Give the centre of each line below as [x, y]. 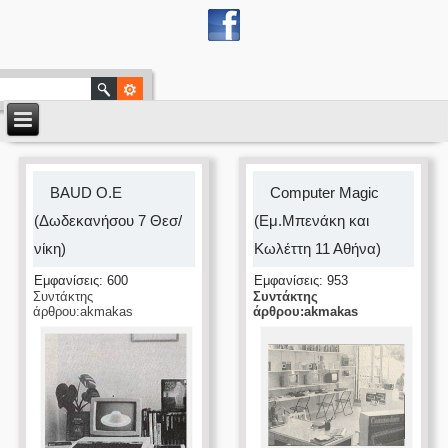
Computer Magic [324, 192]
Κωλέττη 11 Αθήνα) [317, 248]
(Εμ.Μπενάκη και [311, 220]
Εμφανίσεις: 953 [300, 280]
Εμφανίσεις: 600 [81, 280]
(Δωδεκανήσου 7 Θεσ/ [108, 220]
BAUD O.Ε [86, 192]
